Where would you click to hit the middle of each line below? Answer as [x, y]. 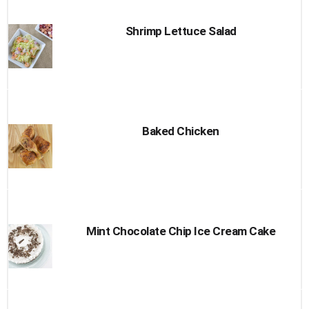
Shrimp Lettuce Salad [181, 31]
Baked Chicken [181, 131]
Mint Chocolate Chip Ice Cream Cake [181, 231]
